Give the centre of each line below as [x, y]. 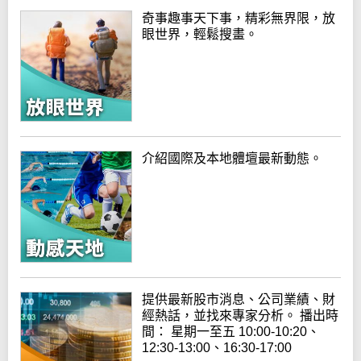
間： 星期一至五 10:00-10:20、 [231, 331]
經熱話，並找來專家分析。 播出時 [241, 315]
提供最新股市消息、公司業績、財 [239, 299]
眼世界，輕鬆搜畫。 [200, 34]
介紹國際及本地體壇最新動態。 [232, 159]
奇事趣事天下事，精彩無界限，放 [239, 18]
